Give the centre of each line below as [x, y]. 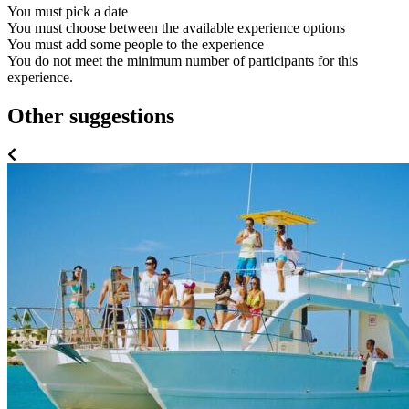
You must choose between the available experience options [176, 28]
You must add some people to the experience [136, 45]
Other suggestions [91, 116]
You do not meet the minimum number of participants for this [183, 61]
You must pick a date [68, 12]
